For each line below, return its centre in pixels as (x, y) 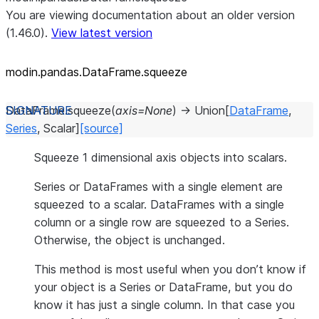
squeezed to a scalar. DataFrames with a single (159, 204)
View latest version (102, 33)
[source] (101, 128)
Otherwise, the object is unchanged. (130, 240)
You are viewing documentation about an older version (150, 15)
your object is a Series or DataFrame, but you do (163, 287)
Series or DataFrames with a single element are (158, 187)
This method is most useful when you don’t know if (170, 269)
